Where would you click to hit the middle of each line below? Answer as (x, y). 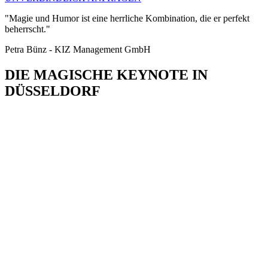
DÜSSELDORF (53, 91)
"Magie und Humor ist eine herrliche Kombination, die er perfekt (127, 19)
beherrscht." (28, 29)
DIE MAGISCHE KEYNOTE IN (106, 75)
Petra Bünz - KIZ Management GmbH (78, 50)
